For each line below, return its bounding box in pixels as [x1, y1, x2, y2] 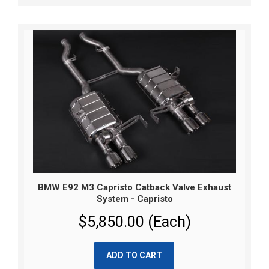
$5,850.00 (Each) [78, 213, 191, 231]
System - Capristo [96, 193, 173, 204]
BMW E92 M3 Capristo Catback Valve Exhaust [38, 181, 231, 193]
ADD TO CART [106, 250, 162, 260]
